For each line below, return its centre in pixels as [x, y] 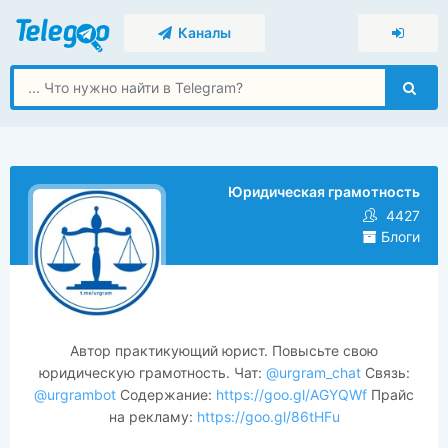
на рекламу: [152, 416]
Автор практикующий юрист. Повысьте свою [224, 350]
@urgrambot [75, 394]
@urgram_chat [311, 372]
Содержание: [166, 394]
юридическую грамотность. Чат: [150, 372]
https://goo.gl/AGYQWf [291, 394]
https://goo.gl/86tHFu [268, 416]
